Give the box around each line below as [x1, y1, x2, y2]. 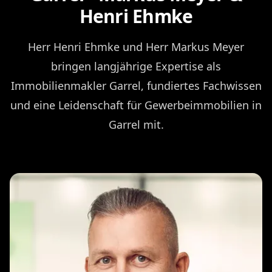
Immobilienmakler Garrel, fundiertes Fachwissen [10, 78, 262, 93]
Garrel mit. [108, 117, 164, 132]
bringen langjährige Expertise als [51, 58, 221, 73]
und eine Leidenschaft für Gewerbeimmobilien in [10, 97, 262, 112]
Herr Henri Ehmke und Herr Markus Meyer [28, 39, 244, 54]
